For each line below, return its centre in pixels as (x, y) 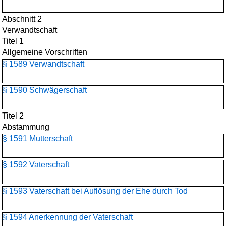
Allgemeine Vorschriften (45, 52)
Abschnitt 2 (22, 19)
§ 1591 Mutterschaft (38, 138)
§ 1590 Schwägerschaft (45, 90)
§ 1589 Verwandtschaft (43, 64)
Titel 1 (13, 41)
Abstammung (26, 127)
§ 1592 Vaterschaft (36, 165)
